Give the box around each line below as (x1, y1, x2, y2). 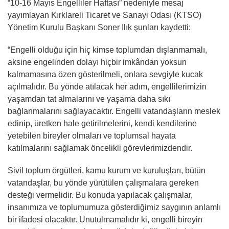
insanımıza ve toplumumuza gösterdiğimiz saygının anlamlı (8, 202, 221, 212)
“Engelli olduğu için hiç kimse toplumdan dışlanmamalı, (8, 45, 207, 54)
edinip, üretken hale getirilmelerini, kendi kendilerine (8, 119, 197, 128)
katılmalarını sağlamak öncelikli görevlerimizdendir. (8, 143, 192, 152)
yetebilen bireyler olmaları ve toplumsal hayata (8, 131, 176, 140)
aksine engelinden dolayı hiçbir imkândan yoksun (8, 57, 187, 66)
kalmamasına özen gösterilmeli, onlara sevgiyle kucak (8, 70, 203, 79)
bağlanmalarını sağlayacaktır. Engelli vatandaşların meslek (8, 106, 220, 116)
